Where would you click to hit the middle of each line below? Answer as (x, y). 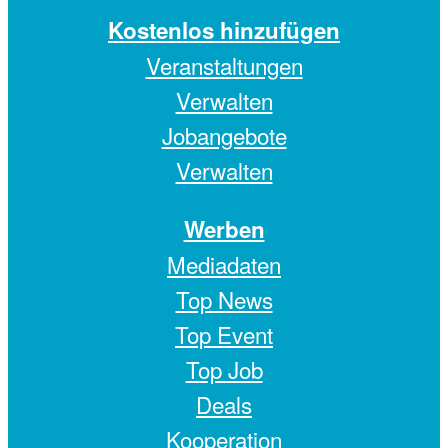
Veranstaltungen (224, 65)
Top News (224, 298)
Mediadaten (224, 263)
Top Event (224, 333)
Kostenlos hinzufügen (224, 30)
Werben (224, 228)
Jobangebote (224, 135)
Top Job (224, 368)
